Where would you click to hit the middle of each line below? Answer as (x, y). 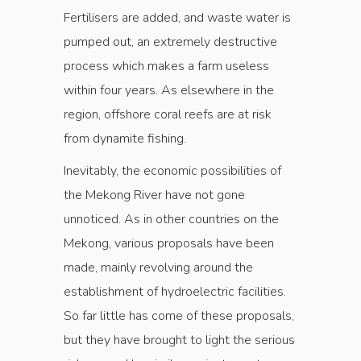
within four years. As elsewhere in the (169, 91)
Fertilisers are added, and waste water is (177, 18)
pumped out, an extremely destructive (170, 42)
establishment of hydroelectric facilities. (175, 292)
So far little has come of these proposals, (179, 316)
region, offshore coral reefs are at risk (168, 115)
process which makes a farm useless (166, 66)
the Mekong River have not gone (154, 195)
